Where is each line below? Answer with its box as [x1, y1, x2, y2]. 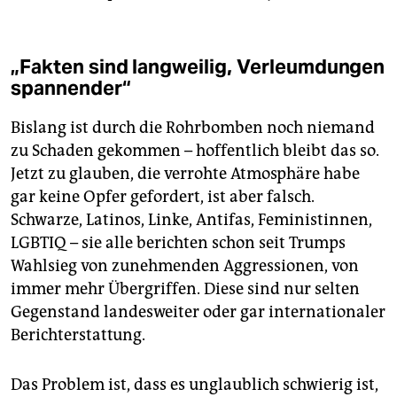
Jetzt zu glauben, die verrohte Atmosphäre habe [11, 163, 360, 183]
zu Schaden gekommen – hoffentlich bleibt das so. [11, 140, 379, 160]
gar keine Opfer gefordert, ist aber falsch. [11, 186, 315, 206]
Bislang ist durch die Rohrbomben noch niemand [11, 117, 375, 137]
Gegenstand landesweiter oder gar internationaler [11, 301, 385, 322]
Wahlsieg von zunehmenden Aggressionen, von [11, 255, 359, 276]
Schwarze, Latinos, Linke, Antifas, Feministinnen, [11, 209, 372, 230]
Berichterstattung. [11, 324, 145, 345]
